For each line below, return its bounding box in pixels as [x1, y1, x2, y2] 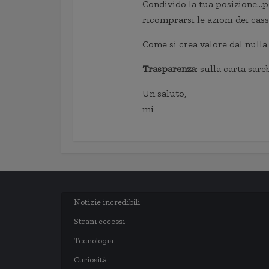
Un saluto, [142, 88, 186, 99]
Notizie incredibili [74, 197, 140, 207]
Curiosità [74, 255, 107, 265]
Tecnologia [74, 235, 113, 246]
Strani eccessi [74, 216, 125, 226]
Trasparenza [142, 63, 196, 74]
